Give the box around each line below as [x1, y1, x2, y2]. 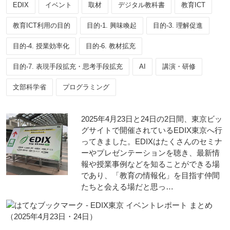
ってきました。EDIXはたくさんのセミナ [81, 137, 222, 146]
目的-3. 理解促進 [153, 22, 203, 29]
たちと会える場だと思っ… [81, 182, 174, 191]
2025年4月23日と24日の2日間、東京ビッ [81, 114, 222, 123]
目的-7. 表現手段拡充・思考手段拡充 [13, 63, 123, 70]
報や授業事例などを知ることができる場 [81, 160, 220, 168]
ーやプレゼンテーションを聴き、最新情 [81, 148, 220, 157]
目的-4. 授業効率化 [13, 42, 69, 50]
